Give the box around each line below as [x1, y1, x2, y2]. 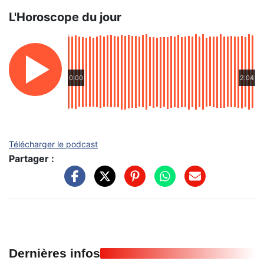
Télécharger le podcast [9, 139, 98, 149]
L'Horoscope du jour [9, 10, 121, 24]
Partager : [9, 153, 54, 164]
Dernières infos [9, 246, 100, 260]
